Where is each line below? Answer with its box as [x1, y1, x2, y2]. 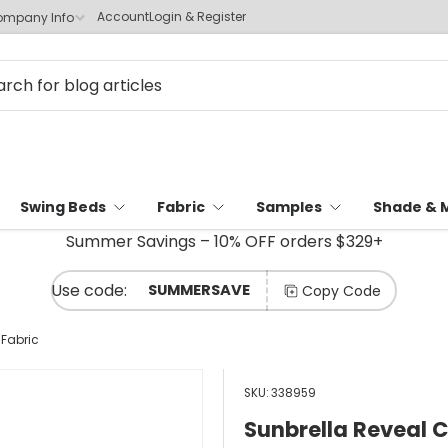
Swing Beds [20, 197, 106, 218]
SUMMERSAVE [148, 280, 250, 301]
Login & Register [149, 8, 246, 25]
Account [97, 8, 149, 25]
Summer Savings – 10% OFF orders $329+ [65, 230, 383, 254]
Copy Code [302, 280, 381, 301]
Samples [256, 197, 322, 218]
